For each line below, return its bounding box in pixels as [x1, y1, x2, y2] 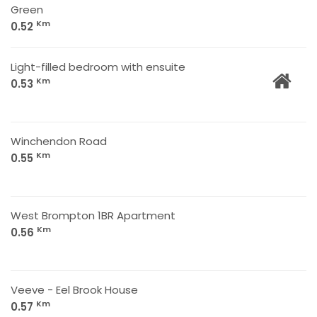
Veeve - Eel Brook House [11, 282, 138, 297]
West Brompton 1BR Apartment [11, 208, 175, 223]
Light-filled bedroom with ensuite [11, 59, 185, 74]
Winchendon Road [11, 134, 107, 149]
